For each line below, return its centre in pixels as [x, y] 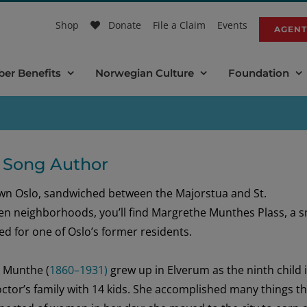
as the [229, 270]
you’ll [112, 212]
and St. [247, 193]
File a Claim [179, 25]
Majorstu [198, 193]
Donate [125, 25]
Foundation [259, 73]
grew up [132, 270]
